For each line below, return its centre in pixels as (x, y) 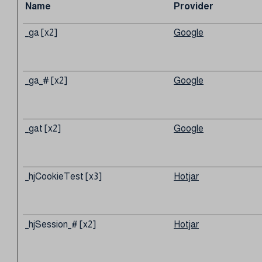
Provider (194, 6)
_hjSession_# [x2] (61, 224)
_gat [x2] (43, 128)
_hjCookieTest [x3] (63, 176)
